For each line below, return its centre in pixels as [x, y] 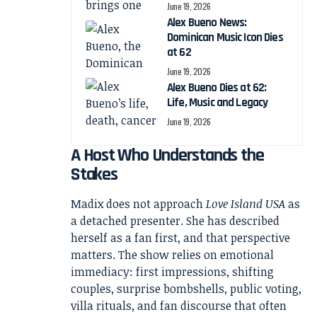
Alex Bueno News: [207, 23]
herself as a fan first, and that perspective [180, 238]
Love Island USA [246, 204]
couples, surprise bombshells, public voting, [186, 289]
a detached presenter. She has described [175, 221]
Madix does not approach [138, 204]
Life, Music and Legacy [218, 103]
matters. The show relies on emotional [172, 255]
